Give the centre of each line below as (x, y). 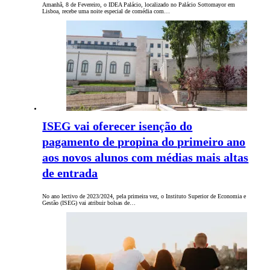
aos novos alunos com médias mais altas (146, 158)
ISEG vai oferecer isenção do (118, 126)
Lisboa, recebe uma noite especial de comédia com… (106, 11)
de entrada (70, 173)
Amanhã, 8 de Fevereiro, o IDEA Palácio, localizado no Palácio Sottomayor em (139, 5)
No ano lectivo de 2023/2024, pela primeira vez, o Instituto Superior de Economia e (144, 196)
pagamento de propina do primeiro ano (144, 142)
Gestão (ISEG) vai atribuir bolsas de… (89, 203)
